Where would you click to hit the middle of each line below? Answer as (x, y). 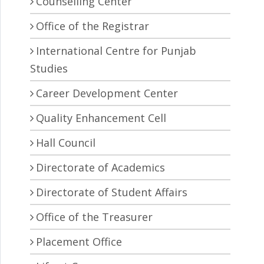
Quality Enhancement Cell (101, 118)
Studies (49, 69)
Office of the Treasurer (94, 217)
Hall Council (66, 143)
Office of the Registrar (93, 26)
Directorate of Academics (100, 168)
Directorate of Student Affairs (112, 192)
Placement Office (79, 242)
